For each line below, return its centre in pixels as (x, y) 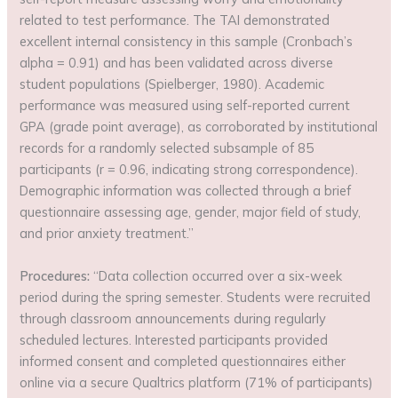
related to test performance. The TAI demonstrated (175, 20)
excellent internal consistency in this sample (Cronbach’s (187, 42)
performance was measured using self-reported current (185, 106)
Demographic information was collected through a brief (186, 191)
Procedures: (55, 275)
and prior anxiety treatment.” (107, 234)
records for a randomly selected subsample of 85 (167, 148)
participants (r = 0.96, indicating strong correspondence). (189, 170)
